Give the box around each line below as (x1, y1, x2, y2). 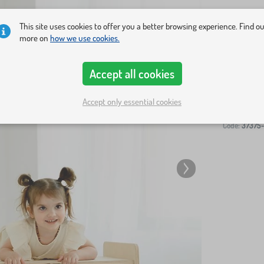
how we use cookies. (50, 32, 120, 44)
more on (19, 32, 50, 44)
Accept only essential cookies (82, 95, 181, 107)
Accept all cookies (90, 66, 174, 81)
